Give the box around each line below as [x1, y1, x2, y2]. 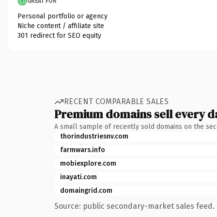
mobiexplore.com [60, 159, 116, 168]
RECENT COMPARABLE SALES [64, 97, 169, 106]
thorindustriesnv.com [60, 132, 128, 140]
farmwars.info [60, 145, 105, 154]
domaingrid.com [60, 186, 112, 195]
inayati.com [60, 172, 97, 181]
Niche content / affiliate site [17, 21, 104, 30]
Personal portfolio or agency [17, 12, 108, 20]
